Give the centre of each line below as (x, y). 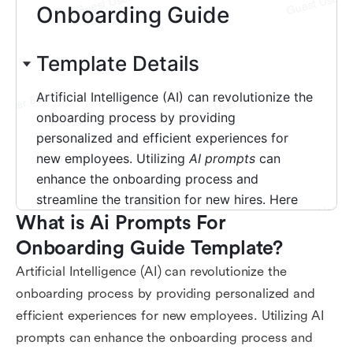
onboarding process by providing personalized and (165, 294)
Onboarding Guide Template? (150, 248)
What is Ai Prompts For (121, 223)
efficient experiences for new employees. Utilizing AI (171, 316)
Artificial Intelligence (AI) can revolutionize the (151, 271)
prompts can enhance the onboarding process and (165, 338)
